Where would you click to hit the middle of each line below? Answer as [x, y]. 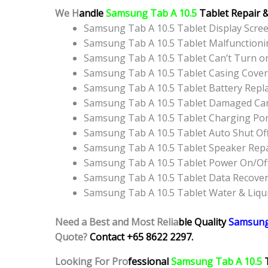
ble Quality [203, 222]
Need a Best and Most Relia [117, 222]
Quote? [72, 237]
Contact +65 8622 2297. [141, 237]
